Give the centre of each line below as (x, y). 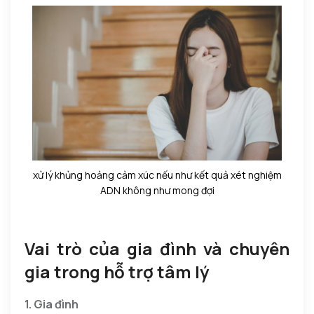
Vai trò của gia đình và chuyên (157, 248)
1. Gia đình (52, 304)
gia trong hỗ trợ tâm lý (117, 271)
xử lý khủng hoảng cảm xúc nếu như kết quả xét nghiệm (157, 175)
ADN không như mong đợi (157, 190)
